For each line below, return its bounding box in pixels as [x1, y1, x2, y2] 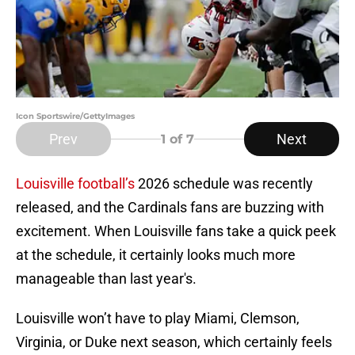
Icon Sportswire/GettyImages [16, 111, 135, 122]
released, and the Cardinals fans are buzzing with [16, 199, 324, 216]
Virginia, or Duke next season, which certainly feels [16, 334, 332, 351]
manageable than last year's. [16, 270, 197, 288]
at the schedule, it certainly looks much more [16, 246, 296, 264]
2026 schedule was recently [135, 175, 313, 193]
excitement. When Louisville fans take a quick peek [16, 223, 336, 240]
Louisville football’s [16, 175, 135, 193]
